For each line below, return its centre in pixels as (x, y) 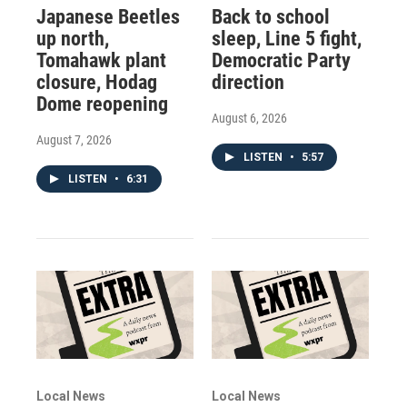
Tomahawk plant (101, 61)
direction (248, 83)
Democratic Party (281, 61)
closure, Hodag (97, 83)
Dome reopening (102, 104)
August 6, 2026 (249, 119)
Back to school (270, 17)
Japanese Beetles (108, 17)
